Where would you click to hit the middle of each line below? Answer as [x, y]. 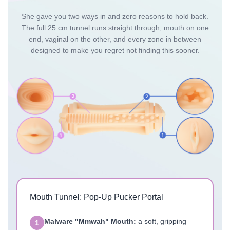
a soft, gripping [161, 221]
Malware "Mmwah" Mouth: [90, 221]
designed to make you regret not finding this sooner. [115, 50]
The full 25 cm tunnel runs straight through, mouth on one [115, 28]
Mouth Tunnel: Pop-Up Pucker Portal [97, 197]
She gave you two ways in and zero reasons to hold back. [115, 16]
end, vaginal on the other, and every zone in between [115, 39]
